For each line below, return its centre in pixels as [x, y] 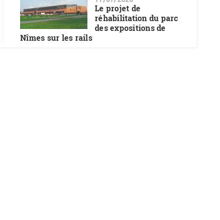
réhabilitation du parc [137, 18]
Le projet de [118, 8]
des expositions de [130, 28]
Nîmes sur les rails [56, 38]
